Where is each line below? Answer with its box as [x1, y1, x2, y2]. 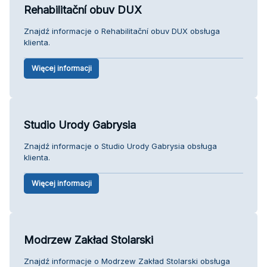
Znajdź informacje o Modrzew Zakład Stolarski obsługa [24, 256, 230, 266]
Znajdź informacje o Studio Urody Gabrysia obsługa [24, 141, 217, 151]
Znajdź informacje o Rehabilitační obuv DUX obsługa [24, 26, 220, 36]
